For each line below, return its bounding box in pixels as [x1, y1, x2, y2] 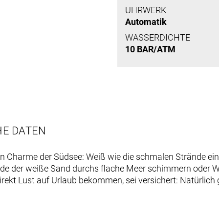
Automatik [125, 17, 167, 27]
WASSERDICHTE [125, 32, 190, 43]
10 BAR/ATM [125, 44, 175, 55]
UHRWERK [125, 5, 166, 16]
